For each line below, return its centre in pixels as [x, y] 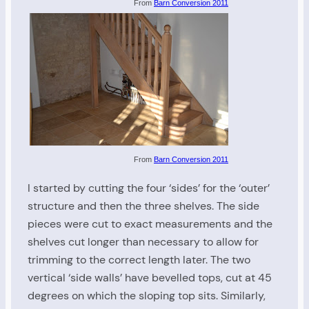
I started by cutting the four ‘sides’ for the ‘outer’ [149, 188]
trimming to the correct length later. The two [139, 259]
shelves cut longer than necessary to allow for [143, 241]
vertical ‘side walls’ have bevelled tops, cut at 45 [150, 277]
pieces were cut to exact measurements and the [150, 223]
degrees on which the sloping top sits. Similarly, [147, 295]
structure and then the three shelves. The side [143, 206]
